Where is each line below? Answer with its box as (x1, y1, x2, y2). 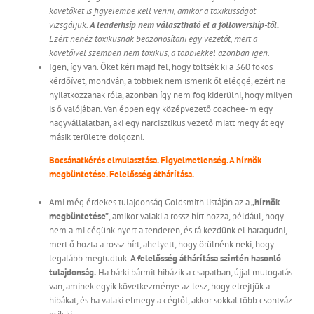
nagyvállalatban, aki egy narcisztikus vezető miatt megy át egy (49, 117, 284, 130)
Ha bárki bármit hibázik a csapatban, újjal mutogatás (96, 266, 292, 279)
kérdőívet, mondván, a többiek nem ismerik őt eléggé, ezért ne (49, 75, 286, 88)
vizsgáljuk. (49, 19, 90, 32)
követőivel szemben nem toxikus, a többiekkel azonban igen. (49, 47, 270, 60)
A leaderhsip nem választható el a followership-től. (90, 19, 279, 32)
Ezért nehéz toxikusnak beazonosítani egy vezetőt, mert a (49, 33, 257, 46)
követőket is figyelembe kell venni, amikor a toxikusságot (49, 5, 256, 18)
